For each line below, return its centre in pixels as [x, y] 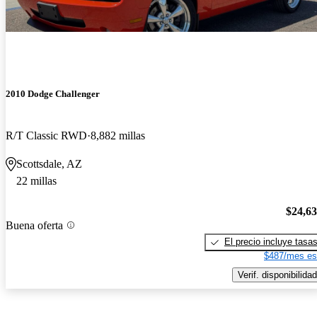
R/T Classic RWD [46, 136]
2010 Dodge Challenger [53, 94]
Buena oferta [34, 225]
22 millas [36, 181]
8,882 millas [118, 136]
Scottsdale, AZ [49, 164]
